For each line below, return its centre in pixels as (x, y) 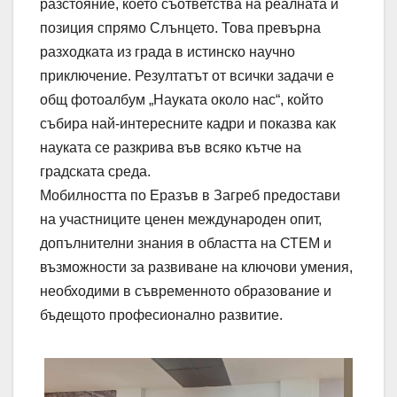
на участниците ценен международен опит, (181, 220)
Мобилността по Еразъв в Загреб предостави (190, 196)
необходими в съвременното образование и (186, 292)
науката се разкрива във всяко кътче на (171, 148)
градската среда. (95, 172)
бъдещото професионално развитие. (161, 315)
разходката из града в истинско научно (167, 52)
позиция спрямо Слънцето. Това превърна (180, 28)
